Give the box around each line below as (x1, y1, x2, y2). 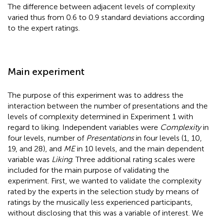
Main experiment (8, 65, 85, 77)
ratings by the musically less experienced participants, (8, 197, 193, 207)
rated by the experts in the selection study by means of (8, 186, 199, 196)
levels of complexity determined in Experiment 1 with (8, 111, 193, 121)
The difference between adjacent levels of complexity (8, 1, 195, 11)
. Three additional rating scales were (72, 154, 195, 164)
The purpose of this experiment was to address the (8, 90, 183, 100)
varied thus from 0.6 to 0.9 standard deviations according (8, 12, 204, 22)
